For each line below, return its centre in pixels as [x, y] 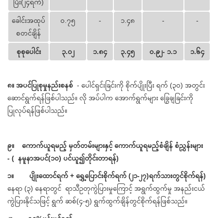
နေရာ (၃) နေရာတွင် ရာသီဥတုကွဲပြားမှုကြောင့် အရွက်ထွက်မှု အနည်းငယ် [106, 188]
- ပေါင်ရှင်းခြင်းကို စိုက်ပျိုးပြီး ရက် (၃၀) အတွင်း [139, 85]
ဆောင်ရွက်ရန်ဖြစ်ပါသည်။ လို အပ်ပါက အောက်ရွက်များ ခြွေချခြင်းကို [100, 98]
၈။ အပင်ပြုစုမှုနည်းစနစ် [40, 85]
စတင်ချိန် [28, 33]
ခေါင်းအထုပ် [28, 20]
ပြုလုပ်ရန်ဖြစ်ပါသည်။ [37, 110]
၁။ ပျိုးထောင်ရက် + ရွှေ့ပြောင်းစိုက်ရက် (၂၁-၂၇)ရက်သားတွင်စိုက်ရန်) [107, 175]
